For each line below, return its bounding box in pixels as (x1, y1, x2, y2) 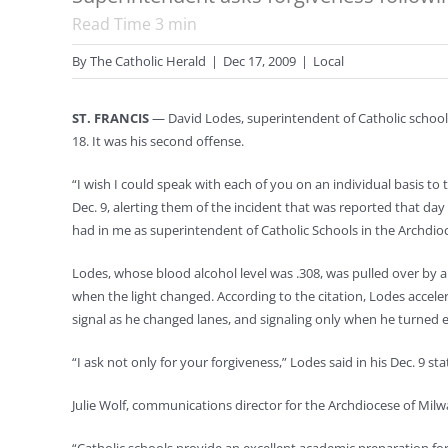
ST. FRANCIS (72, 109, 149, 127)
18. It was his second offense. (72, 132, 244, 150)
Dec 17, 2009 (223, 52, 296, 70)
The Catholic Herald (90, 52, 206, 70)
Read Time (72, 13, 155, 35)
